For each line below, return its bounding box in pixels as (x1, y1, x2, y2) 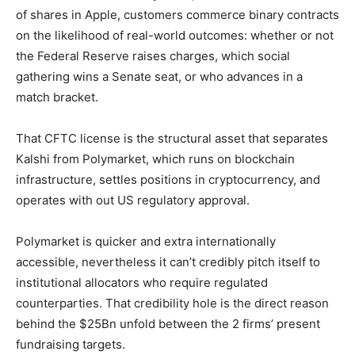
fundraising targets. (16, 337, 125, 353)
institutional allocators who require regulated (16, 275, 268, 291)
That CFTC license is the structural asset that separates (16, 131, 328, 147)
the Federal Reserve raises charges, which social (16, 48, 290, 64)
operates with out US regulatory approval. (16, 193, 250, 208)
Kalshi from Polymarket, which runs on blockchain (16, 151, 295, 167)
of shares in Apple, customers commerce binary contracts (16, 7, 339, 23)
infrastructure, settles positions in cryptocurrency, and (16, 172, 320, 188)
